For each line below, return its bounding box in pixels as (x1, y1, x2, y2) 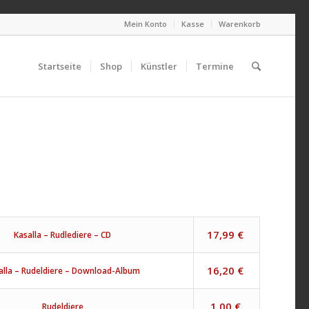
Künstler (141, 60, 177, 72)
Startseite (38, 60, 81, 72)
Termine (196, 60, 234, 72)
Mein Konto (124, 19, 167, 29)
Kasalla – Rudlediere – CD (14, 228, 112, 241)
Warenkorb (219, 19, 261, 29)
